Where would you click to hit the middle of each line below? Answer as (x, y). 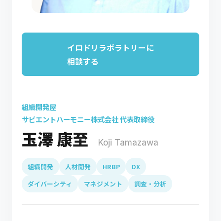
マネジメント (103, 184)
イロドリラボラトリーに (110, 47)
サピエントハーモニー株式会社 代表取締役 (88, 119)
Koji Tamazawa (128, 142)
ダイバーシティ (50, 184)
